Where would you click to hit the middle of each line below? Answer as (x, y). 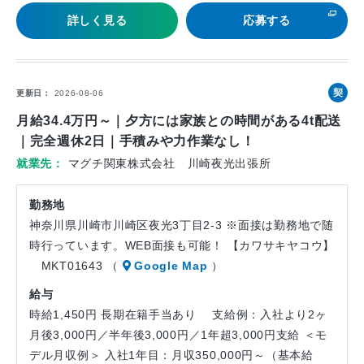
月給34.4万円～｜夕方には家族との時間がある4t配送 (179, 121)
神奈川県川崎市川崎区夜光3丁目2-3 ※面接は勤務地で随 (182, 225)
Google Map (171, 266)
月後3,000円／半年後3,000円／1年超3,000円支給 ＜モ (179, 335)
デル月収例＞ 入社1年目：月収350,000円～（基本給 (171, 355)
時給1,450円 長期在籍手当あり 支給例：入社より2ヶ (178, 314)
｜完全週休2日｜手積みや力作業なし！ (136, 141)
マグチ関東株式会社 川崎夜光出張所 (169, 163)
